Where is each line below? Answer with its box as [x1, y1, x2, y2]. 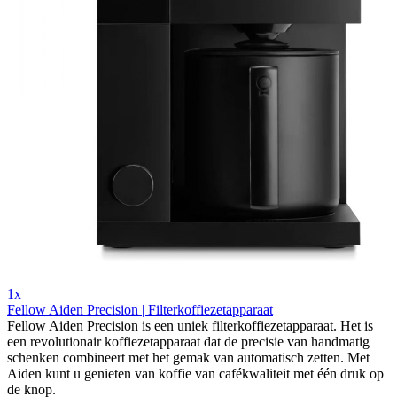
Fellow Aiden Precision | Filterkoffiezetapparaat [7, 301, 273, 317]
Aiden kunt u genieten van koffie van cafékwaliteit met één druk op [7, 365, 384, 381]
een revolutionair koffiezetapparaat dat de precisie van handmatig [7, 333, 370, 349]
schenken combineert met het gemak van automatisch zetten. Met [7, 349, 370, 365]
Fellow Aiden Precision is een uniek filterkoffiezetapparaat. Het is [7, 317, 373, 333]
